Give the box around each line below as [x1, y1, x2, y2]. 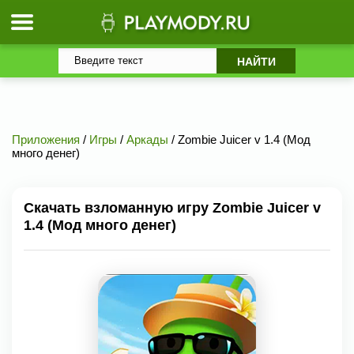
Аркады [126, 133, 168, 146]
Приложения [12, 133, 80, 146]
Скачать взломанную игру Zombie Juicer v [24, 200, 321, 216]
